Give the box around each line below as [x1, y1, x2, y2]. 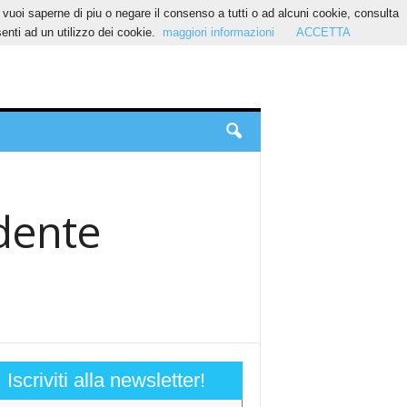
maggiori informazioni [162, 25, 274, 39]
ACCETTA [295, 25, 351, 39]
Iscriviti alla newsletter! [6, 369, 205, 392]
